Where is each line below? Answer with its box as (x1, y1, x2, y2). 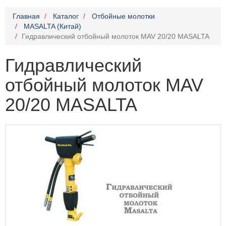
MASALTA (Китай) (24, 22, 81, 30)
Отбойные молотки (92, 12, 155, 20)
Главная (13, 12, 40, 20)
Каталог (53, 12, 79, 20)
